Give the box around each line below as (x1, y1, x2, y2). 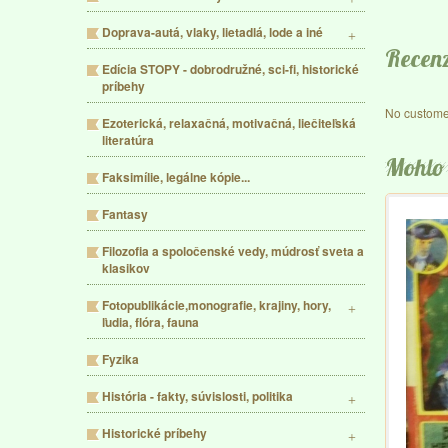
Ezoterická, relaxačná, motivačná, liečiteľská (102, 114, 356, 132)
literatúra (102, 131, 154, 149)
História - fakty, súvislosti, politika (102, 387, 293, 405)
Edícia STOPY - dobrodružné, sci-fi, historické (102, 60, 359, 78)
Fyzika (102, 350, 139, 368)
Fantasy (102, 205, 148, 223)
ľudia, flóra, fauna (102, 313, 199, 331)
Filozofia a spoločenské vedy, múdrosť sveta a (102, 242, 364, 260)
